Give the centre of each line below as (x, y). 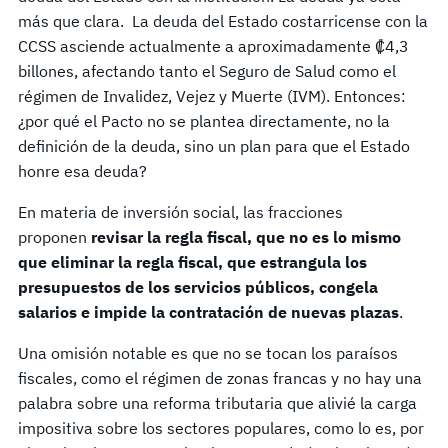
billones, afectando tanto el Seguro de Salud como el (207, 71)
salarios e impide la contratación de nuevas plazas (208, 312)
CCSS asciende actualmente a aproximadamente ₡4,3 (213, 46)
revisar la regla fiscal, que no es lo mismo (246, 237)
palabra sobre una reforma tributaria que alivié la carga (217, 403)
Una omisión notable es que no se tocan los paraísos (208, 353)
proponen (54, 237)
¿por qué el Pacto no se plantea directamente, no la (204, 121)
